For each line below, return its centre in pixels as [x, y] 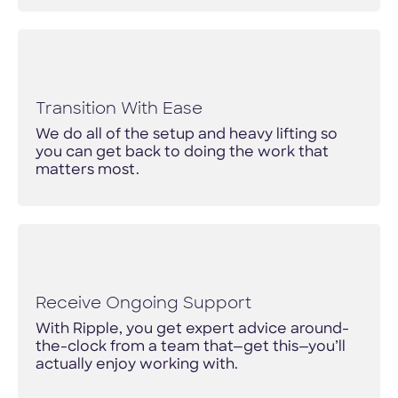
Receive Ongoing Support [143, 302]
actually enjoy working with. [136, 365]
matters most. [87, 170]
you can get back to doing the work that [182, 152]
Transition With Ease [119, 108]
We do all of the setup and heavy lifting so [186, 135]
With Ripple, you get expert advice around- [192, 329]
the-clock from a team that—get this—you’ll [190, 347]
